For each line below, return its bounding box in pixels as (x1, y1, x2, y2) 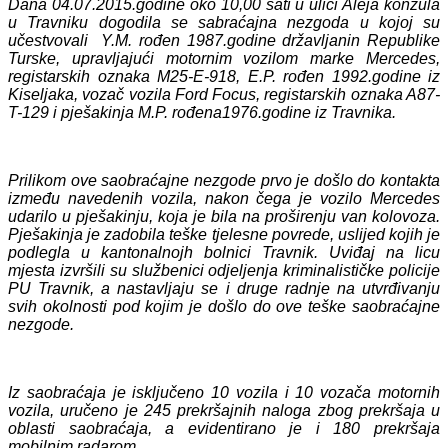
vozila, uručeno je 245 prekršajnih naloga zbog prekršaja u (8, 401, 440, 419)
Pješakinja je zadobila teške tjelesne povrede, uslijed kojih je (8, 225, 440, 243)
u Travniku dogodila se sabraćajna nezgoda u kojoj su (8, 13, 440, 31)
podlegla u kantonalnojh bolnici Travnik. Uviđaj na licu (8, 243, 440, 261)
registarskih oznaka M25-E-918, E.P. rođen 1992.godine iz (8, 67, 440, 85)
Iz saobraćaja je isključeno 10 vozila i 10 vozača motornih (8, 383, 440, 401)
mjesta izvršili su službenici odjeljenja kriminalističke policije (8, 261, 440, 279)
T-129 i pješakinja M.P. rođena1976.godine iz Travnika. (8, 103, 396, 121)
